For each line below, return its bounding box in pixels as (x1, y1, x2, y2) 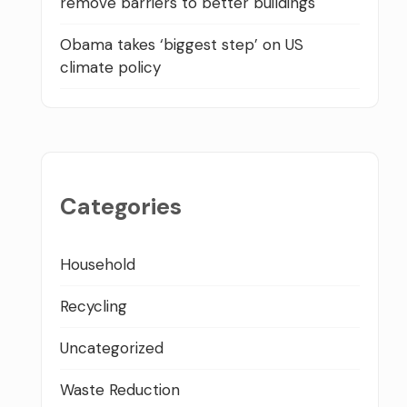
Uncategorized (60, 337, 164, 358)
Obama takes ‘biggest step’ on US (60, 35, 303, 55)
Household (60, 253, 135, 274)
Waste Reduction (60, 379, 180, 400)
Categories (60, 192, 182, 223)
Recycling (60, 295, 127, 316)
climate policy (60, 57, 161, 78)
